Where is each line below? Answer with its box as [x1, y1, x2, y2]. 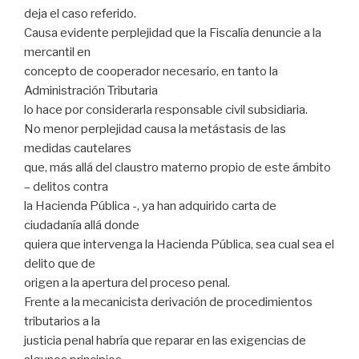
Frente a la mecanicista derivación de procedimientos [24, 294, 313, 309]
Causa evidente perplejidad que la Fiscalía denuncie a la [24, 25, 321, 40]
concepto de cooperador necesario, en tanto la [24, 63, 278, 79]
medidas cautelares [24, 140, 131, 155]
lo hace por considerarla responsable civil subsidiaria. [24, 102, 308, 117]
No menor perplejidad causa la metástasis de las [24, 121, 286, 136]
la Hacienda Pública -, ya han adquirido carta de [24, 198, 276, 213]
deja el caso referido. [24, 6, 136, 21]
